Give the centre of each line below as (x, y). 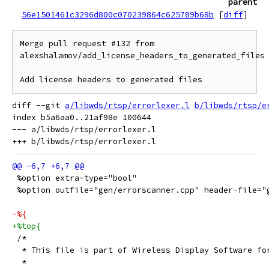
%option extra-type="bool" (74, 178)
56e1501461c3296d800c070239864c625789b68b (118, 14)
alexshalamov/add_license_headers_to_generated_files (142, 56)
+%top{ (26, 226)
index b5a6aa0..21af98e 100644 (82, 117)
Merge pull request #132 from (87, 44)
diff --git (38, 105)
